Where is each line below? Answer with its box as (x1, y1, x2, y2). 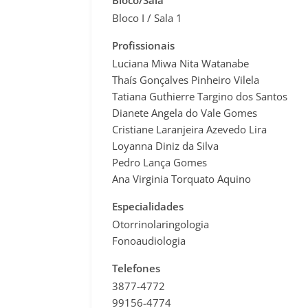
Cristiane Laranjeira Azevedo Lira (112, 122, 267, 136)
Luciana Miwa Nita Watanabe (112, 56, 249, 70)
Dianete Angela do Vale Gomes (112, 106, 257, 120)
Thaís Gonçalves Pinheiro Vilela (112, 73, 259, 87)
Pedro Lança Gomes (112, 155, 207, 169)
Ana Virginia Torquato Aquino (112, 172, 251, 186)
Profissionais (112, 38, 175, 52)
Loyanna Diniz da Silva (112, 139, 219, 153)
